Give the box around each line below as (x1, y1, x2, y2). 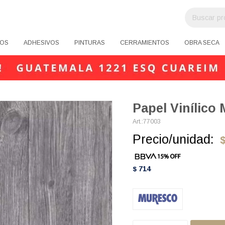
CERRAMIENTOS (120, 39, 169, 46)
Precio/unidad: (133, 132, 214, 146)
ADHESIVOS (24, 39, 59, 46)
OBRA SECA (184, 39, 219, 46)
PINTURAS (74, 39, 105, 46)
